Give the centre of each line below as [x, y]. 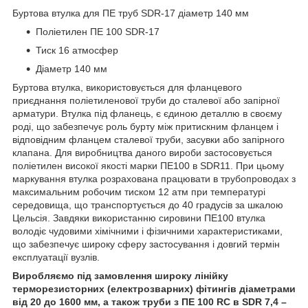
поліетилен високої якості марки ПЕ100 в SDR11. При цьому [148, 165]
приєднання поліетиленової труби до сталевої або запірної [146, 100]
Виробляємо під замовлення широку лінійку [120, 275]
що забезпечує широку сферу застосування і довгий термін [146, 244]
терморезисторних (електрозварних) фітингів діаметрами [154, 288]
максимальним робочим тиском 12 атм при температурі [139, 191]
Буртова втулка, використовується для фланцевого [127, 87]
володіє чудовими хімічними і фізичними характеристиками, [147, 231]
